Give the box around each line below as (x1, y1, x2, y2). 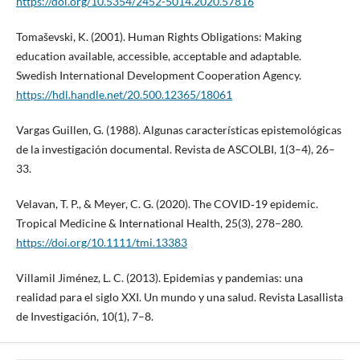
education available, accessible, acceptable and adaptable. (15, 48, 301, 63)
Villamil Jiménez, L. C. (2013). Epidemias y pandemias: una (15, 270, 303, 284)
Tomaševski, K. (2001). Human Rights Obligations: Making (15, 29, 301, 43)
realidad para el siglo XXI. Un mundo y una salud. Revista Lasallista (15, 289, 343, 304)
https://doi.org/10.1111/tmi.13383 (15, 235, 187, 249)
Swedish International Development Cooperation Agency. (15, 67, 301, 82)
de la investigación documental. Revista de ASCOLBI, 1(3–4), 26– (15, 141, 335, 156)
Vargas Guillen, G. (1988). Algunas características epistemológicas (15, 122, 342, 137)
